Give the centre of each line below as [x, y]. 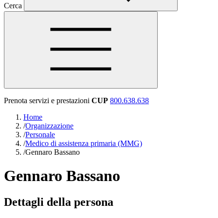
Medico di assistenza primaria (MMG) [84, 143]
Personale [40, 135]
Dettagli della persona [59, 202]
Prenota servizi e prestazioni [47, 100]
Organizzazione [49, 126]
